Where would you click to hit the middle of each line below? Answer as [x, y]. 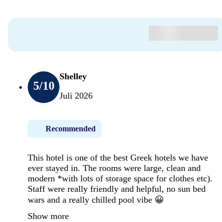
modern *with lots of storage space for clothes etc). [120, 178]
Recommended [71, 128]
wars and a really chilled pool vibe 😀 [96, 199]
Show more [48, 216]
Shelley [73, 76]
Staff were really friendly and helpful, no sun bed [117, 189]
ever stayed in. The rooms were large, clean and [114, 168]
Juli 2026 [76, 95]
